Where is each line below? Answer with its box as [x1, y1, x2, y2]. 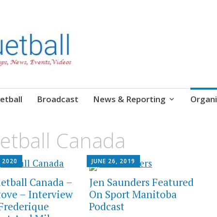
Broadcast [36, 93, 78, 105]
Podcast [89, 200, 124, 214]
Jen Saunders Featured [89, 175, 194, 189]
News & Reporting [93, 93, 166, 105]
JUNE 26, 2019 [91, 157, 135, 166]
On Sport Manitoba [89, 187, 177, 201]
